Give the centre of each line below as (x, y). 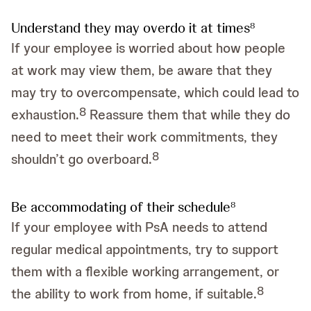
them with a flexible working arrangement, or (145, 271)
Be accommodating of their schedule (121, 207)
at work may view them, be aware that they (142, 70)
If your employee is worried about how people (148, 48)
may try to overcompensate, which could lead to (155, 92)
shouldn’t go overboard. (82, 159)
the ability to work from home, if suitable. (134, 294)
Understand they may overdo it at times (131, 28)
